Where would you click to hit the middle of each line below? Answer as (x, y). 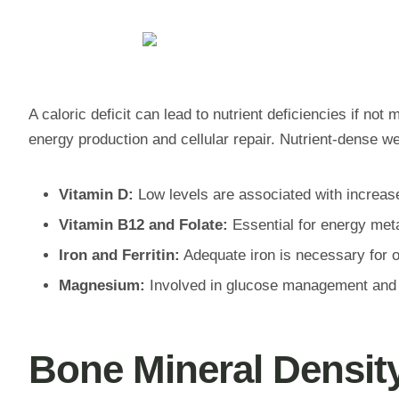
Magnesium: (102, 285)
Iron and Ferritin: (119, 255)
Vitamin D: (96, 194)
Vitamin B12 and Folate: (143, 224)
